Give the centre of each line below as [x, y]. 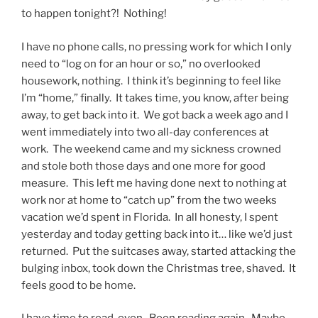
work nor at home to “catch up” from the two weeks [149, 200]
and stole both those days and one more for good [143, 166]
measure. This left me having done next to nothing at [154, 183]
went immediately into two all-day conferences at [145, 132]
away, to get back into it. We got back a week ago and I [155, 115]
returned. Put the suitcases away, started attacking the [159, 251]
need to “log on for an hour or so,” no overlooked [141, 64]
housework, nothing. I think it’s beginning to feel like [151, 81]
